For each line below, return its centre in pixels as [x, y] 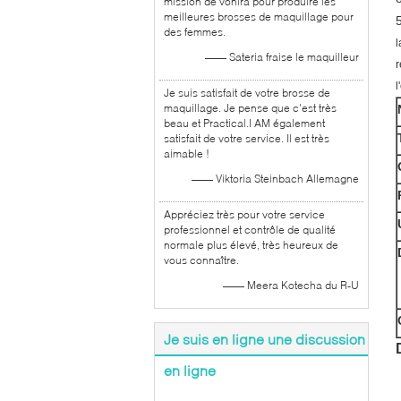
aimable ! [187, 154]
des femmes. [195, 32]
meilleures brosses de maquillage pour [259, 17]
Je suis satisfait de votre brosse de [247, 93]
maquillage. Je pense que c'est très [250, 108]
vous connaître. [201, 260]
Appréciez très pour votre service [244, 214]
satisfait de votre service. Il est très [247, 138]
